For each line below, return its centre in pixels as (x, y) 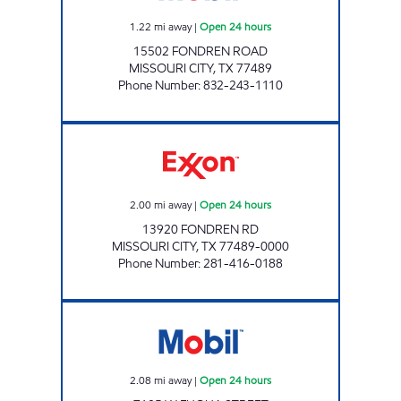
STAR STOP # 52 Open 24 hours (269, 130)
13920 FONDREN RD (200, 229)
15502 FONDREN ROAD (200, 51)
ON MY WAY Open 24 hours (261, 308)
